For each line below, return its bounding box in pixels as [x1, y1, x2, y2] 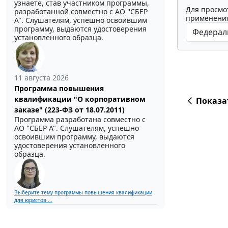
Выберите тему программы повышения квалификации [14, 188, 152, 196]
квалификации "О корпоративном [14, 94, 146, 104]
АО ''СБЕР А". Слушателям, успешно [14, 123, 139, 133]
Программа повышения [14, 83, 104, 93]
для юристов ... [14, 196, 52, 204]
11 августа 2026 [14, 72, 69, 82]
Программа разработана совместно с [14, 114, 146, 124]
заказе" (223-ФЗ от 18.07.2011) [14, 104, 125, 115]
